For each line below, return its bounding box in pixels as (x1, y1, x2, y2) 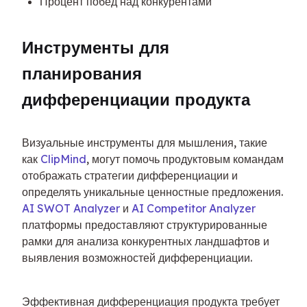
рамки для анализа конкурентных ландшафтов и (22, 234, 269, 249)
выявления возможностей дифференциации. (22, 251, 252, 265)
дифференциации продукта (22, 89, 250, 110)
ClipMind (40, 152, 86, 167)
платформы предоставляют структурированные (22, 218, 267, 232)
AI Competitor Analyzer (132, 201, 256, 216)
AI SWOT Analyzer (22, 201, 120, 216)
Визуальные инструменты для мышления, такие (22, 136, 267, 150)
